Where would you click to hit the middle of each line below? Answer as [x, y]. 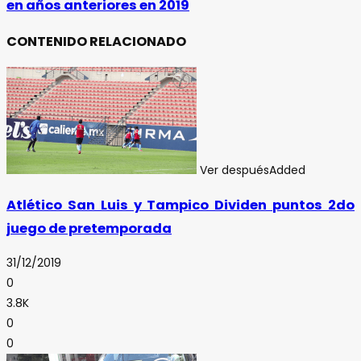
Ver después [234, 170]
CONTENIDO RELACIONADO [96, 42]
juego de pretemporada [89, 228]
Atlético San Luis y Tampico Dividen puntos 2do [180, 205]
